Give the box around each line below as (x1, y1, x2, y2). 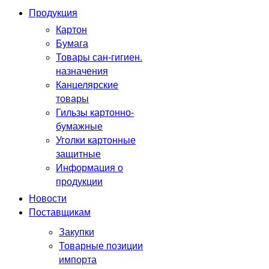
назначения (56, 64, 108, 77)
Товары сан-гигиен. (56, 50, 142, 64)
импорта (59, 252, 97, 266)
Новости (29, 191, 67, 205)
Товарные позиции (59, 238, 143, 252)
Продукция (29, 5, 77, 19)
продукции (56, 174, 103, 188)
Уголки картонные (56, 133, 136, 147)
